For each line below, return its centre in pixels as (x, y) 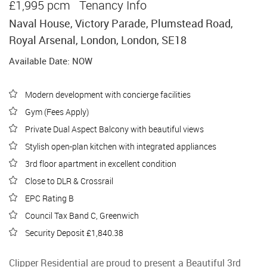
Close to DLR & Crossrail (68, 181)
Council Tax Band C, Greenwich (81, 215)
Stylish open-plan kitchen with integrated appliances (120, 146)
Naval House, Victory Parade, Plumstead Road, (121, 23)
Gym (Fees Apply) (56, 111)
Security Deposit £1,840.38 (73, 232)
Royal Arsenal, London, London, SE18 (98, 40)
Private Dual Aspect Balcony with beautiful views (114, 129)
